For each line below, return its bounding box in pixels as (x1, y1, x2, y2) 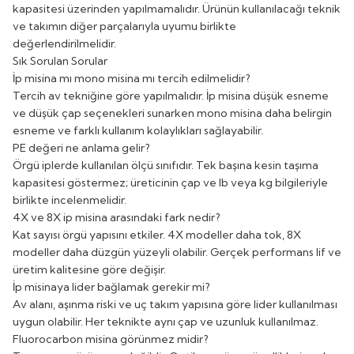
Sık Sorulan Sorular (13, 53, 107, 68)
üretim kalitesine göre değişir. (13, 262, 166, 277)
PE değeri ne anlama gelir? (13, 140, 150, 155)
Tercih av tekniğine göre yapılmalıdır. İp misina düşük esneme (13, 88, 329, 103)
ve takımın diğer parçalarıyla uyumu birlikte (13, 18, 236, 33)
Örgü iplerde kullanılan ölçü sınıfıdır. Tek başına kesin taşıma (13, 157, 318, 172)
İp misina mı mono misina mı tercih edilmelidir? (13, 70, 250, 85)
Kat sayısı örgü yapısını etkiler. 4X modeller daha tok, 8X (13, 227, 301, 242)
